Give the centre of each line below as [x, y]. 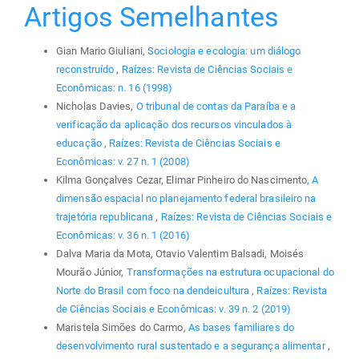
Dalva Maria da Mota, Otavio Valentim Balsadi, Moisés [180, 253]
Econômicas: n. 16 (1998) [115, 87]
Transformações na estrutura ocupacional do [230, 272]
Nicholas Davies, [96, 106]
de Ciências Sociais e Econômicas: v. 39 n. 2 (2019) [174, 309]
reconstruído [87, 69]
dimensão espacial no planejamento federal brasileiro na [186, 198]
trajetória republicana [106, 216]
